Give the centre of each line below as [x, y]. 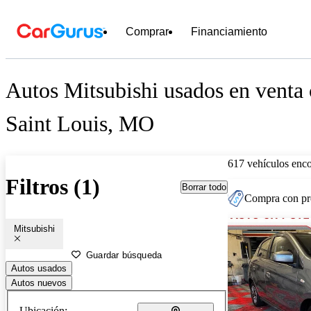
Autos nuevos [39, 283]
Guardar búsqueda [124, 255]
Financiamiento [229, 32]
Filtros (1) [53, 187]
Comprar [147, 32]
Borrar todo [204, 187]
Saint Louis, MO [80, 124]
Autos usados [39, 268]
